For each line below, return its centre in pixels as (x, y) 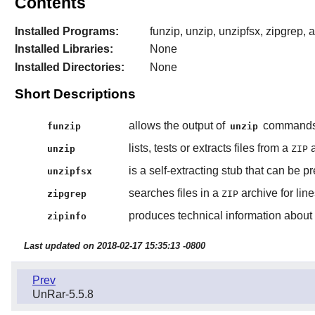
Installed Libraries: (64, 49)
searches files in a (175, 193)
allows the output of (178, 125)
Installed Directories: (69, 67)
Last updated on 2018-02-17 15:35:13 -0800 (114, 246)
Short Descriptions (75, 94)
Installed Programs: (66, 31)
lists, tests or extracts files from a (210, 148)
